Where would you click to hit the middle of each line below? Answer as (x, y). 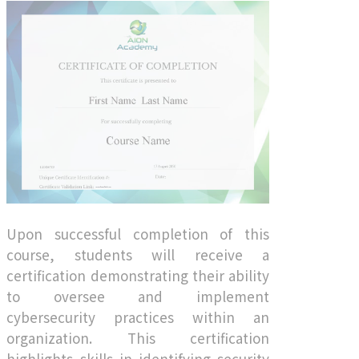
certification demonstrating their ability (138, 275)
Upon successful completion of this (138, 233)
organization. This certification (138, 337)
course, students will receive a (138, 254)
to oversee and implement (138, 296)
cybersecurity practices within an (138, 317)
